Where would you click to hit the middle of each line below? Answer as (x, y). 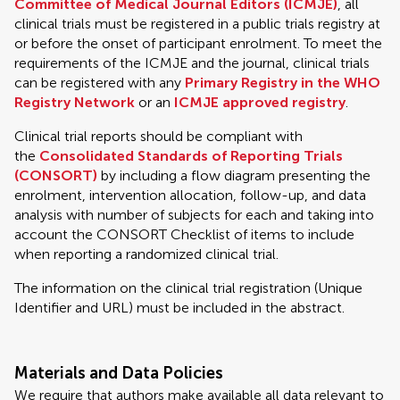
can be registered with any (100, 83)
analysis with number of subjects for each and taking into (194, 215)
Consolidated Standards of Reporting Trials (191, 156)
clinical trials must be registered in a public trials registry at (197, 24)
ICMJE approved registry (260, 102)
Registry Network (75, 102)
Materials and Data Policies (119, 373)
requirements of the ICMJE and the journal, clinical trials (192, 63)
